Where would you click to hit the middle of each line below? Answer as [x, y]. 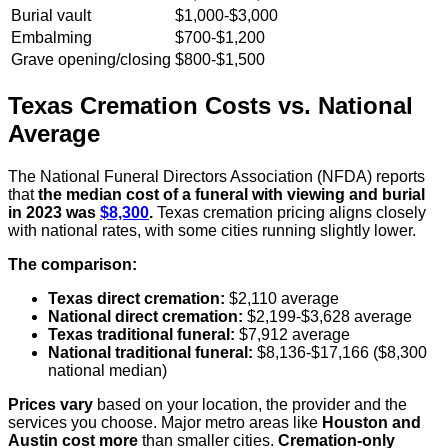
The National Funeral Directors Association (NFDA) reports [216, 176]
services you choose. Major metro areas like [165, 422]
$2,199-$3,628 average [329, 316]
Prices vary [50, 404]
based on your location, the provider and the [250, 404]
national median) [107, 370]
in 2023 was [54, 212]
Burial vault [51, 15]
